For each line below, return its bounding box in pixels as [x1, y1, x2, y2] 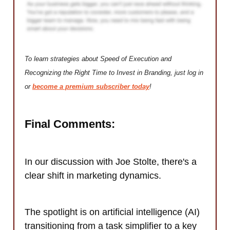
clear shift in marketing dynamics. [25, 170, 161, 181]
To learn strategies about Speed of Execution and [25, 55, 171, 63]
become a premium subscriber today [32, 83, 149, 91]
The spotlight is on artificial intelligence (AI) [25, 207, 200, 218]
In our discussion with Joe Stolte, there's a [25, 157, 197, 167]
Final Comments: [25, 118, 115, 131]
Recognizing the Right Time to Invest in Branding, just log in [25, 69, 203, 77]
